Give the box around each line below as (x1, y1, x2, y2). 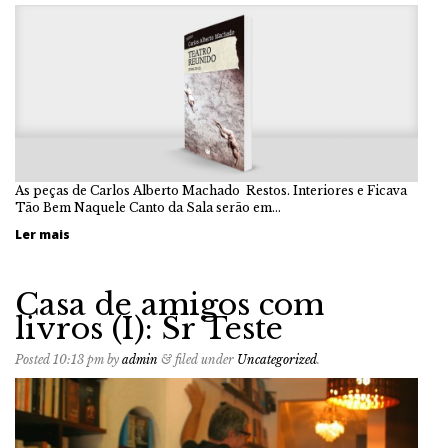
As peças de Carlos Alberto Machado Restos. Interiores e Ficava (15, 182, 407, 198)
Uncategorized (237, 351, 317, 367)
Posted (15, 351, 53, 367)
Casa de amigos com (15, 285, 324, 323)
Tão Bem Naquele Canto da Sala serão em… (15, 199, 281, 215)
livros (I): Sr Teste (15, 309, 283, 347)
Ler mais (15, 225, 70, 243)
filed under (172, 351, 237, 367)
